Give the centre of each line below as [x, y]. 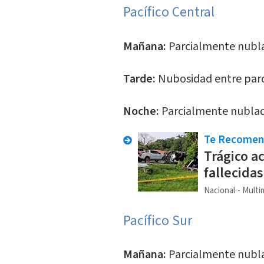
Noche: [142, 111]
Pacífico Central [169, 12]
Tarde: [139, 79]
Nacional [219, 190]
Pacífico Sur [157, 221]
